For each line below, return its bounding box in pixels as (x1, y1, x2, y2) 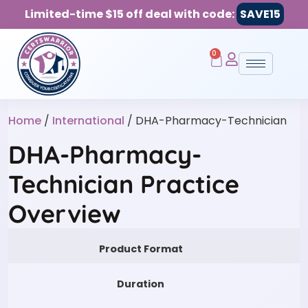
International (52, 112, 124, 129)
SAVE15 (239, 6, 280, 22)
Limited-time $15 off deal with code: (24, 6, 236, 22)
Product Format (98, 241, 183, 256)
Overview (8, 197, 121, 229)
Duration (117, 276, 164, 291)
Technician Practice (8, 168, 239, 199)
